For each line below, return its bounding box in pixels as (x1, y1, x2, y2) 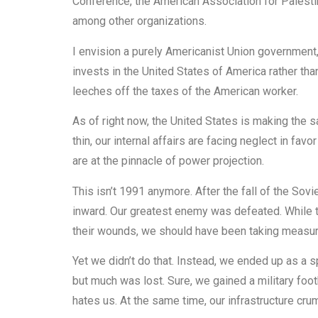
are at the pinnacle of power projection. (72, 154, 264, 168)
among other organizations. (72, 14, 207, 28)
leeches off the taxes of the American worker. (72, 84, 298, 98)
